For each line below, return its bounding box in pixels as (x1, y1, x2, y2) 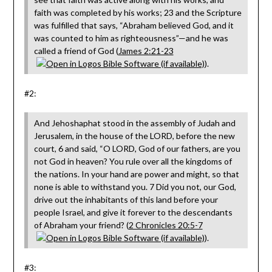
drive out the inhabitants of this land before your (33, 194, 218, 205)
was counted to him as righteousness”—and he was (33, 33, 228, 44)
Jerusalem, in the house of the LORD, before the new (33, 131, 235, 141)
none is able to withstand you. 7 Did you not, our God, (33, 182, 236, 192)
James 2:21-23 (118, 46, 174, 56)
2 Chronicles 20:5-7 (128, 220, 203, 231)
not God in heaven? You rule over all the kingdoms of (33, 156, 232, 167)
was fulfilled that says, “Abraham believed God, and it (33, 20, 234, 31)
